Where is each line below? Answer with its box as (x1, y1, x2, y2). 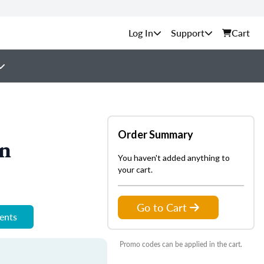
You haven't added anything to (118, 153, 230, 163)
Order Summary (118, 128, 193, 141)
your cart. (118, 164, 153, 174)
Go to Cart (137, 200, 187, 214)
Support (171, 26, 204, 39)
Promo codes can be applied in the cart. (120, 239, 242, 249)
